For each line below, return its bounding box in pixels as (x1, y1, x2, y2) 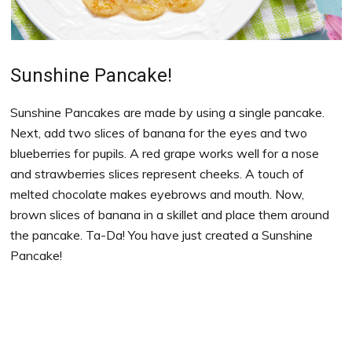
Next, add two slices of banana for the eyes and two (10, 124, 308, 141)
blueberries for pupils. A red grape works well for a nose (10, 145, 320, 161)
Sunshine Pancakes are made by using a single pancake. (10, 104, 325, 120)
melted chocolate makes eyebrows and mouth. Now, (10, 185, 305, 202)
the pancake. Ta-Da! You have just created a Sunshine (10, 226, 313, 243)
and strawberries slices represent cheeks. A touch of (10, 165, 305, 181)
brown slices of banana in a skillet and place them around (10, 206, 330, 222)
